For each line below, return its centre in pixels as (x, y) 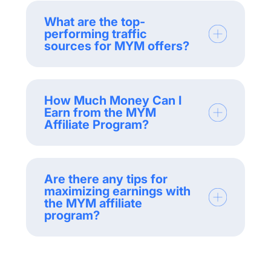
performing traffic (95, 34)
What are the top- (94, 21)
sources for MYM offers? (116, 46)
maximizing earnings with (117, 191)
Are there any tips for (106, 179)
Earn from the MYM (100, 112)
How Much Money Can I (113, 100)
